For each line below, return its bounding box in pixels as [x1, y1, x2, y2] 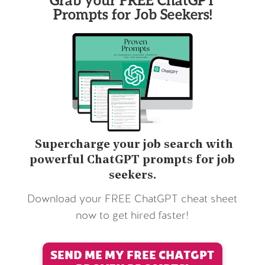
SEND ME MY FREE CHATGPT [50, 247, 215, 262]
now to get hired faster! [76, 211, 189, 222]
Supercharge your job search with [31, 139, 233, 151]
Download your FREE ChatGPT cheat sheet [27, 194, 238, 206]
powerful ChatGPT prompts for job [30, 154, 235, 167]
